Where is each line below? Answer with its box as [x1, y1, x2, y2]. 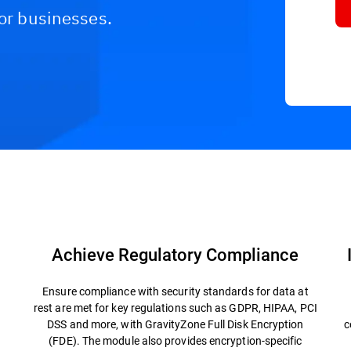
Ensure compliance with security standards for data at [42, 284, 309, 299]
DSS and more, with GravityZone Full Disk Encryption [47, 317, 304, 331]
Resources [56, 165, 115, 182]
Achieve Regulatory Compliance [52, 243, 299, 266]
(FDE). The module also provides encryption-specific [49, 333, 302, 348]
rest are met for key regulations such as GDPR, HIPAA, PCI [34, 300, 317, 315]
